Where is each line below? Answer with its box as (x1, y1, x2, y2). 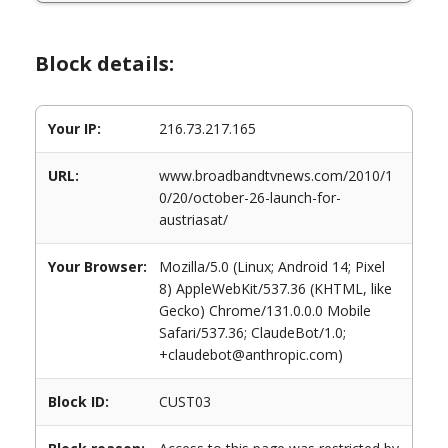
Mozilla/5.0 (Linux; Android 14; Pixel (159, 257, 385, 276)
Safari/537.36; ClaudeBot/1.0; (159, 323, 346, 342)
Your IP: (48, 119, 101, 138)
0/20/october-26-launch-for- (159, 188, 341, 207)
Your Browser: (48, 257, 147, 276)
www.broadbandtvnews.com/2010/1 (159, 166, 393, 185)
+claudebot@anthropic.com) (159, 345, 343, 364)
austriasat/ (159, 210, 228, 229)
